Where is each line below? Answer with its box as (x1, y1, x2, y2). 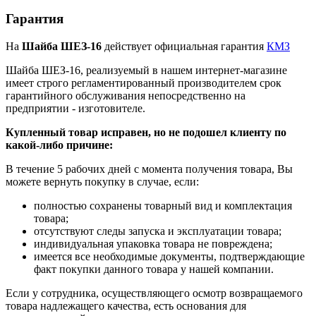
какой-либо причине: (6, 138, 113, 151)
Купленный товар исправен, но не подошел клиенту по (6, 126, 286, 138)
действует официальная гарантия (102, 39, 267, 52)
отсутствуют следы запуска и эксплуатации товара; (34, 224, 281, 237)
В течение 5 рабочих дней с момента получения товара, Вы (6, 162, 293, 175)
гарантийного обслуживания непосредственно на (6, 89, 245, 102)
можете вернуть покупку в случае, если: (6, 175, 199, 188)
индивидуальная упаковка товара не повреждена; (34, 237, 272, 250)
